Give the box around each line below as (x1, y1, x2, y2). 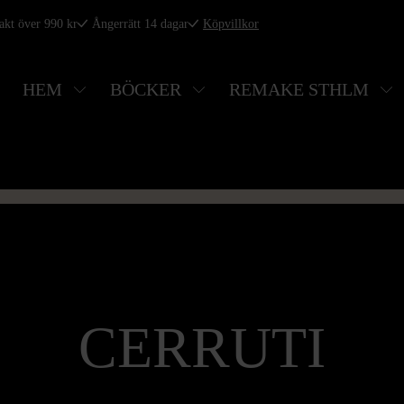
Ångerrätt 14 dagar (92, 17, 188, 31)
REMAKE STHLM (229, 79, 369, 100)
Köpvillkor (203, 17, 259, 31)
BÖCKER (110, 79, 181, 100)
